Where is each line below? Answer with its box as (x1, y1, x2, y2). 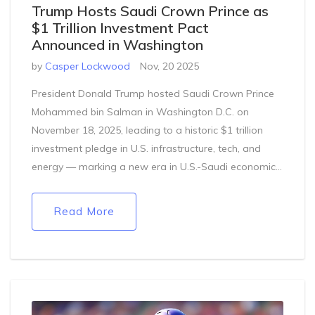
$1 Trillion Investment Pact (32, 19, 209, 37)
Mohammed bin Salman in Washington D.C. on (32, 105, 249, 118)
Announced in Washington (32, 36, 203, 53)
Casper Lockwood (45, 60, 130, 72)
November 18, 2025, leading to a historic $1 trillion (32, 124, 263, 136)
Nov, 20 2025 (140, 60, 199, 72)
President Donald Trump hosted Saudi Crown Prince (32, 87, 274, 100)
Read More (53, 205, 115, 218)
